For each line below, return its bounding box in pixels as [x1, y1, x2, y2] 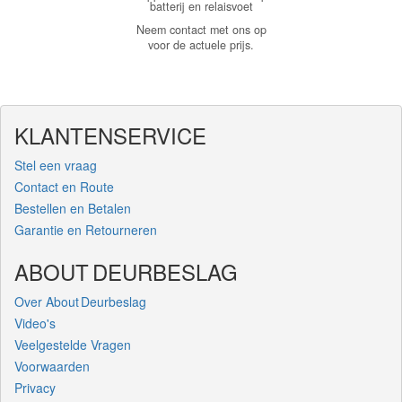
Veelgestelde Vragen [14, 335, 131, 354]
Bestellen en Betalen [14, 198, 131, 217]
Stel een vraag [14, 155, 97, 174]
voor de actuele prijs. [148, 36, 254, 53]
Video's [14, 313, 56, 332]
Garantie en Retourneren [14, 220, 157, 239]
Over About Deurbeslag [14, 292, 146, 310]
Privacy [14, 378, 56, 397]
